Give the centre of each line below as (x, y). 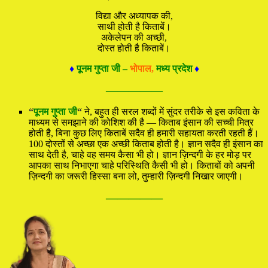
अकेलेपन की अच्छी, (134, 37)
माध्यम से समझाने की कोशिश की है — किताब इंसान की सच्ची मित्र (141, 122)
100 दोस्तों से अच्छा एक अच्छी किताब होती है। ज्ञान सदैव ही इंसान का (146, 144)
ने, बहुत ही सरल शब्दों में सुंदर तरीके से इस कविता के (171, 111)
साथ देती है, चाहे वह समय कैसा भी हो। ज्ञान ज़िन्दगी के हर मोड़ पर (140, 154)
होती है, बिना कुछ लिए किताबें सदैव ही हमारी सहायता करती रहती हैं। (144, 133)
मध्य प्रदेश (174, 68)
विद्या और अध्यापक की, (134, 16)
